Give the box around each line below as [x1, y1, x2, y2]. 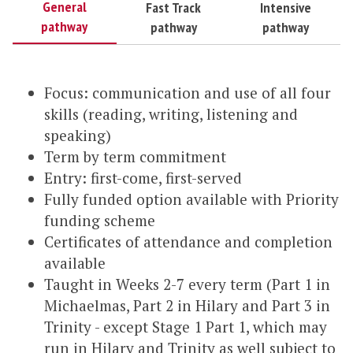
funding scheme [44, 210, 159, 231]
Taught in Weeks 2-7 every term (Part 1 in [44, 274, 330, 295]
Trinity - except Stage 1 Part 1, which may [44, 317, 327, 337]
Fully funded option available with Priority [44, 189, 339, 210]
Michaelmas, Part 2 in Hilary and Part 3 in [44, 295, 330, 316]
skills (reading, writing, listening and [44, 104, 298, 124]
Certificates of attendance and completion [44, 232, 333, 252]
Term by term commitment [44, 147, 230, 167]
